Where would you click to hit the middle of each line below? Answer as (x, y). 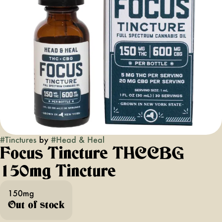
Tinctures (21, 139)
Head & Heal (80, 139)
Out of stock (36, 205)
